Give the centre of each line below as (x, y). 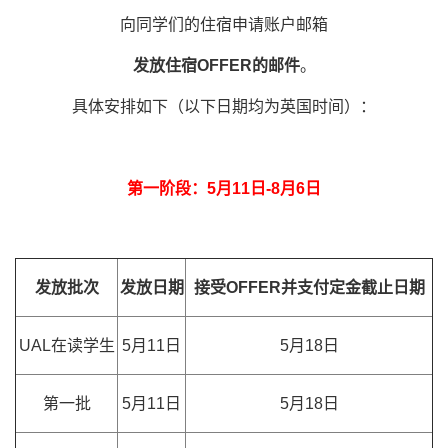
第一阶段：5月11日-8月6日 (224, 188)
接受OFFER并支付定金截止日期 (309, 287)
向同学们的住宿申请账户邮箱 (224, 24)
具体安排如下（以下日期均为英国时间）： (224, 106)
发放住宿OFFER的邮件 (216, 65)
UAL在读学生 (66, 345)
